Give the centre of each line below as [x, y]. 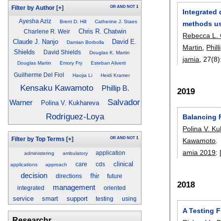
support [77, 198]
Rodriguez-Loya [75, 117]
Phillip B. [115, 88]
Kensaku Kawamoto [57, 88]
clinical [123, 164]
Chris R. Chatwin [102, 32]
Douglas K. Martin [109, 53]
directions [69, 176]
